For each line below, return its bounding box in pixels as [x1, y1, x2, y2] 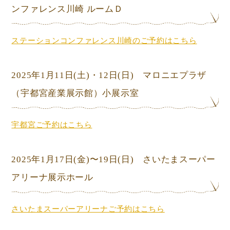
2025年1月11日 [11, 70, 74, 80]
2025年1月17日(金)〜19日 [11, 154, 118, 164]
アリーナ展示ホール [11, 172, 93, 182]
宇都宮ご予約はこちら [11, 120, 92, 129]
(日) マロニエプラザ [118, 70, 207, 80]
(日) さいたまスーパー [118, 154, 216, 164]
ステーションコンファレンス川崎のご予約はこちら [11, 35, 197, 45]
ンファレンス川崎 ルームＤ [11, 4, 123, 14]
